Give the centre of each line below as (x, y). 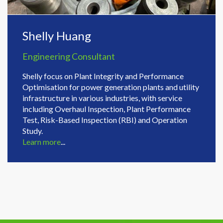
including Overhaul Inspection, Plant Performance (107, 101)
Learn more (42, 133)
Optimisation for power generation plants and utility (111, 79)
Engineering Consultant (69, 48)
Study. (33, 122)
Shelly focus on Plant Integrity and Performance (103, 68)
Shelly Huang (57, 27)
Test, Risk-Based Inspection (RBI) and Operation (105, 111)
